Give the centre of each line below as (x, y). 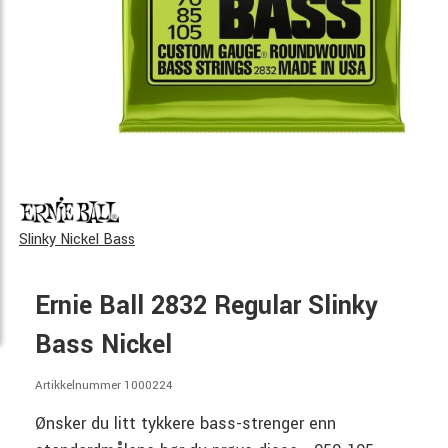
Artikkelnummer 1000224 (103, 386)
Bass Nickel (103, 345)
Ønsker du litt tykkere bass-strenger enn (185, 424)
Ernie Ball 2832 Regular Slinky (206, 306)
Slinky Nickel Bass (77, 240)
